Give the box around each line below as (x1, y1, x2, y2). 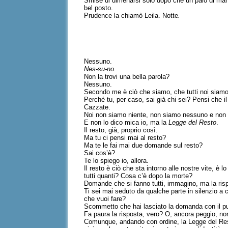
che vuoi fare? (84, 195, 126, 203)
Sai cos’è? (84, 149, 116, 157)
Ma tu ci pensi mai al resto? (84, 134, 166, 141)
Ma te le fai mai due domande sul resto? (84, 141, 203, 149)
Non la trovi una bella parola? (84, 73, 170, 80)
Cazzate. (84, 103, 111, 111)
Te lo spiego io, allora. (84, 157, 149, 164)
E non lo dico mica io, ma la (84, 119, 169, 126)
